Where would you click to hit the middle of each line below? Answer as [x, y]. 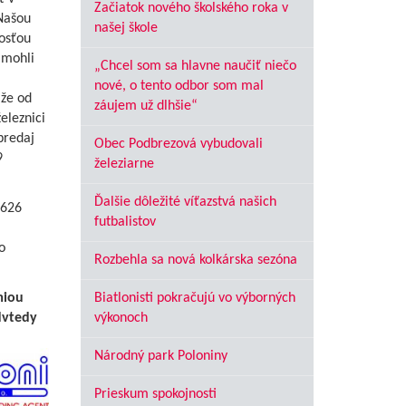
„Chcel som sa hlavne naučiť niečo [195, 66]
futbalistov [125, 222]
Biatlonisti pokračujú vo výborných [194, 298]
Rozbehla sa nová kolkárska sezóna [195, 260]
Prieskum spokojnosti [155, 394]
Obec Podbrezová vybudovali [178, 144]
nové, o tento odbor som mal [179, 86]
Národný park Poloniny [160, 356]
